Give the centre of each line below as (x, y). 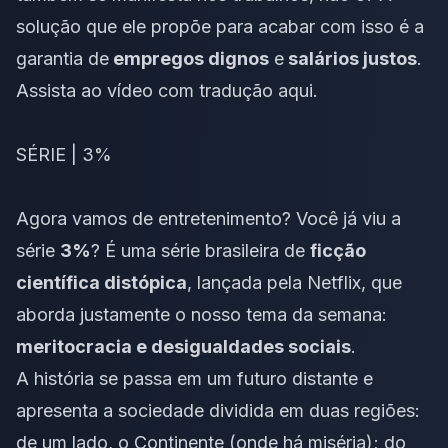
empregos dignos (189, 58)
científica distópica (101, 282)
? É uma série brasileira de (200, 250)
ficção (338, 250)
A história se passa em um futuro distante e (194, 378)
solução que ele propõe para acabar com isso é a (220, 26)
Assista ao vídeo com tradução (147, 90)
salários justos (350, 58)
